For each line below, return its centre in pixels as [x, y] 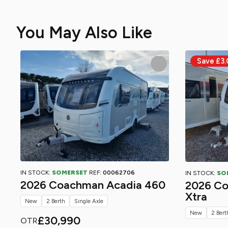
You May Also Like [84, 33]
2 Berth [56, 201]
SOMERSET [70, 173]
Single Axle [89, 201]
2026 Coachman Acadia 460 [93, 185]
